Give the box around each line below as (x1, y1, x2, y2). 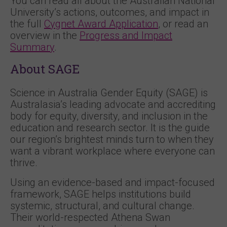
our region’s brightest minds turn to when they (10, 133, 214, 145)
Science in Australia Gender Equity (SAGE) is (10, 87, 208, 99)
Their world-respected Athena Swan (10, 211, 170, 223)
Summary (10, 41, 54, 53)
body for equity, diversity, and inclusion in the (10, 110, 208, 122)
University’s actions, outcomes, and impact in (10, 6, 209, 18)
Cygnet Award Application (44, 18, 158, 30)
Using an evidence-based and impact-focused (10, 176, 215, 188)
